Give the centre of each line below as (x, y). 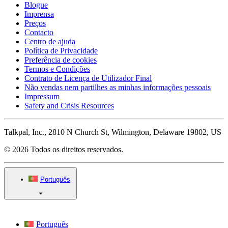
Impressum (42, 96)
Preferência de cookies (61, 60)
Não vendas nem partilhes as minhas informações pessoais (118, 87)
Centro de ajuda (50, 41)
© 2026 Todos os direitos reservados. (64, 149)
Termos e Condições (57, 69)
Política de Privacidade (61, 51)
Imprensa (39, 14)
